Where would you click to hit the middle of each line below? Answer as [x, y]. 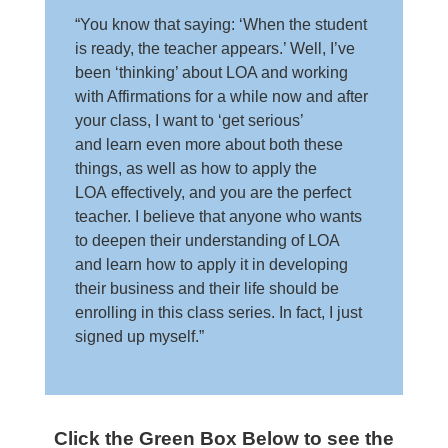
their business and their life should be [206, 289]
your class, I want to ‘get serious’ [188, 121]
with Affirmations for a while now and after [221, 97]
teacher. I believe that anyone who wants [218, 217]
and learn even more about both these [208, 145]
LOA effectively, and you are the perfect [212, 193]
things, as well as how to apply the [195, 169]
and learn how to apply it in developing [211, 265]
